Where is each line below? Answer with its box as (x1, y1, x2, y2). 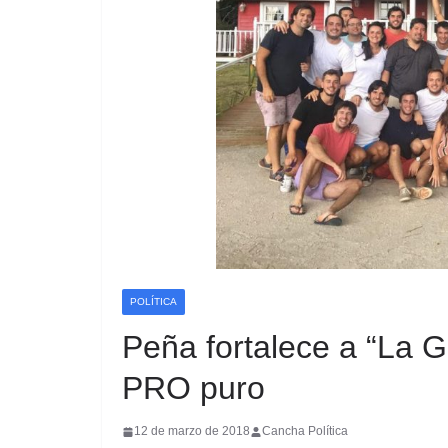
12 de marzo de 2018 (134, 424, 250, 439)
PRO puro (122, 370, 265, 407)
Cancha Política (262, 424, 348, 439)
